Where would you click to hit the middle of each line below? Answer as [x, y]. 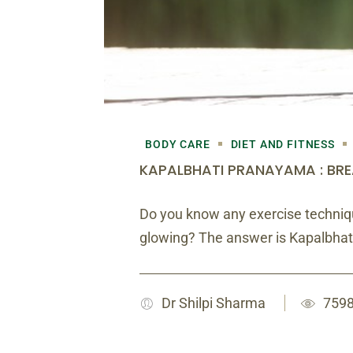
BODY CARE [178, 144]
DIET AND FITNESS [283, 144]
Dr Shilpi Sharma [214, 303]
